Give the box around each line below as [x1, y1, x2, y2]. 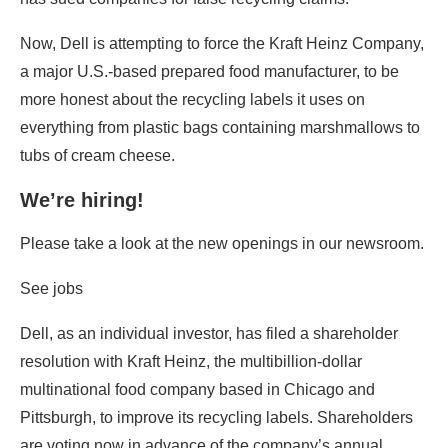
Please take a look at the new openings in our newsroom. [20, 234, 424, 252]
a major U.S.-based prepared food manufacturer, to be [20, 62, 399, 80]
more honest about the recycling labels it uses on [20, 90, 365, 108]
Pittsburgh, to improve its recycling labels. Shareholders [20, 408, 413, 426]
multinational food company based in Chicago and [20, 380, 375, 398]
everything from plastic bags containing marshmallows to [20, 118, 420, 136]
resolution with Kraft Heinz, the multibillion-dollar [20, 352, 362, 370]
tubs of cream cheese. [20, 146, 175, 164]
